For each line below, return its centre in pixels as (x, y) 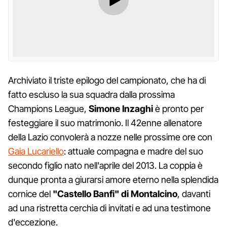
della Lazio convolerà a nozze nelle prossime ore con (110, 137)
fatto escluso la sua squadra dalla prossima (91, 94)
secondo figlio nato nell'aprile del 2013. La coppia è (105, 165)
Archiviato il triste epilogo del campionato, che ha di (107, 80)
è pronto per (178, 108)
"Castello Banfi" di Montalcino (115, 194)
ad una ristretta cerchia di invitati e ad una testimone (109, 208)
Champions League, (48, 108)
